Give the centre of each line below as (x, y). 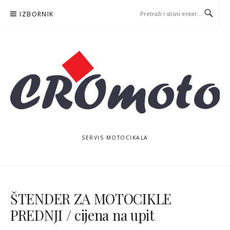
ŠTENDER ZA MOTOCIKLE (91, 199)
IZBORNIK (37, 14)
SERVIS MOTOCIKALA (115, 137)
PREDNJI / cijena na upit (82, 215)
